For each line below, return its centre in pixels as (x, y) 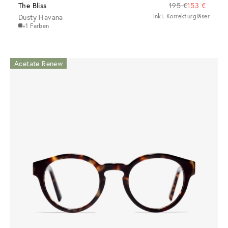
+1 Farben (36, 25)
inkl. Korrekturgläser (181, 16)
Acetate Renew (39, 63)
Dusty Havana (41, 17)
